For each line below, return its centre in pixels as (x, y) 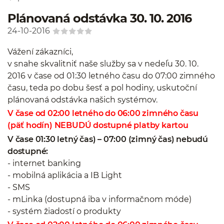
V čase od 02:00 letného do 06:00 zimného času (103, 113)
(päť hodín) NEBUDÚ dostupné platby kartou (98, 125)
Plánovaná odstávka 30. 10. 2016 (99, 18)
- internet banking (44, 163)
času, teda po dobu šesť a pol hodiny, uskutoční (102, 87)
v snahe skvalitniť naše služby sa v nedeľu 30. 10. (103, 63)
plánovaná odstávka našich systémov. (82, 99)
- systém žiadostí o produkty (64, 211)
